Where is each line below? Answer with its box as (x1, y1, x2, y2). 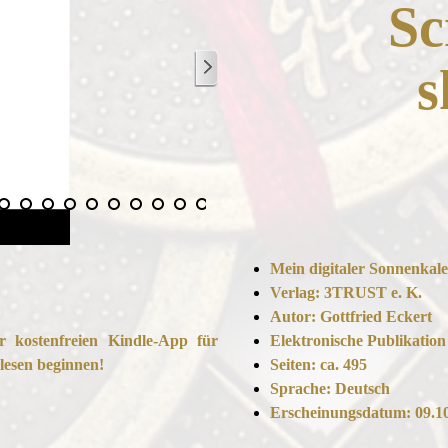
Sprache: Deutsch (270, 380, 390, 398)
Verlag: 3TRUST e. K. (270, 284, 422, 302)
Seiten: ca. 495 (270, 356, 367, 374)
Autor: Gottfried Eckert (270, 308, 432, 326)
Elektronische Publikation (270, 332, 446, 350)
